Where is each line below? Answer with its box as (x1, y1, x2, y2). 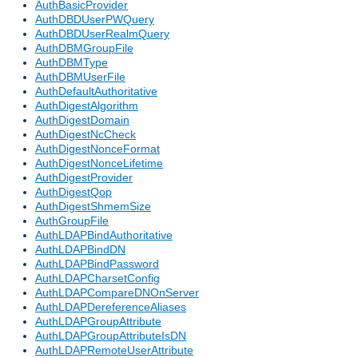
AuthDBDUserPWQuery (35, 13, 154, 26)
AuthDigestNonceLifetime (35, 157, 163, 170)
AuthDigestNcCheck (35, 128, 136, 141)
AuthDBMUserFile (35, 70, 125, 84)
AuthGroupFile (35, 214, 109, 228)
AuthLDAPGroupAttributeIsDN (35, 329, 186, 343)
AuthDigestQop (35, 185, 112, 199)
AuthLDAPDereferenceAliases (35, 300, 186, 314)
